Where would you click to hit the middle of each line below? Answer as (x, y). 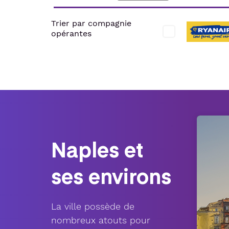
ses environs (111, 175)
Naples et (97, 149)
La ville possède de (93, 206)
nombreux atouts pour (101, 220)
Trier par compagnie (91, 24)
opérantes (71, 34)
